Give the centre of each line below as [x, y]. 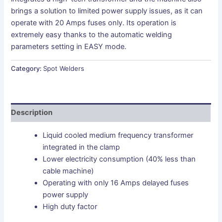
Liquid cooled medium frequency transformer [118, 135]
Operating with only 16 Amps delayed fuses [116, 183]
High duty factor [70, 206]
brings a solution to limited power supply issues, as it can [107, 11]
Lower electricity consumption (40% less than [119, 159]
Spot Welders [64, 69]
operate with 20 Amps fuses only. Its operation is [94, 23]
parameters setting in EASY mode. [69, 47]
